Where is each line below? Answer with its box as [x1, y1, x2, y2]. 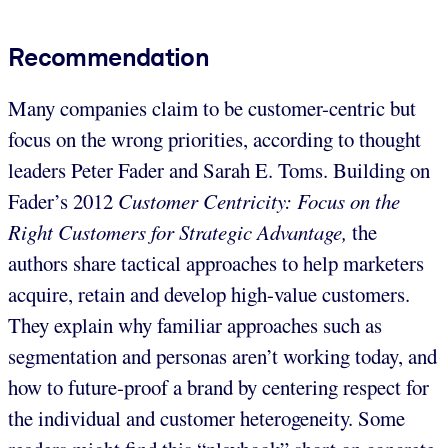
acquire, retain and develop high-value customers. [8, 279, 410, 308]
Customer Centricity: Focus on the [118, 186, 400, 215]
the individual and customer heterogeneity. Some [8, 403, 405, 432]
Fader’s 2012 [8, 186, 118, 215]
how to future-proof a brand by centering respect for [8, 372, 429, 401]
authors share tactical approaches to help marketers [8, 248, 424, 277]
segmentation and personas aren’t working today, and [8, 341, 437, 370]
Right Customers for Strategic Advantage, [8, 217, 352, 246]
